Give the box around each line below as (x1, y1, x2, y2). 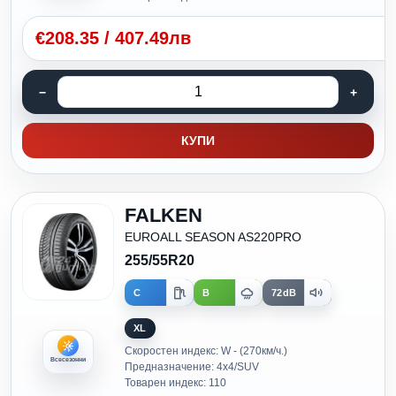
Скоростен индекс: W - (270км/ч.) (125, 345, 287, 357)
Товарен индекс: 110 (125, 377, 226, 389)
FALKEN (125, 204, 202, 226)
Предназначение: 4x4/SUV (125, 361, 259, 373)
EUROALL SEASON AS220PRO (125, 230, 301, 244)
